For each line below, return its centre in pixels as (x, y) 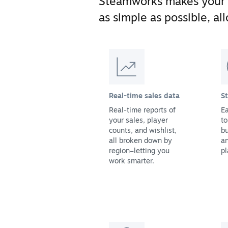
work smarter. (132, 160)
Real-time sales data (144, 95)
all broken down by (140, 140)
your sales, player (138, 120)
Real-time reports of (142, 109)
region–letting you (139, 150)
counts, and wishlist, (143, 130)
